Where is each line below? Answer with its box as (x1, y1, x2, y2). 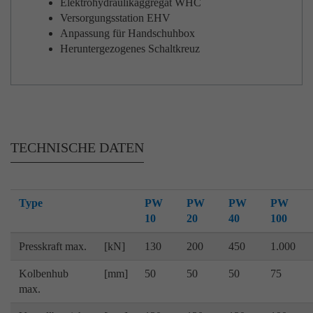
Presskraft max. (19, 240, 87, 252)
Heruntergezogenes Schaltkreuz (60, 43, 200, 54)
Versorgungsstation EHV (60, 12, 170, 24)
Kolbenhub (19, 268, 68, 279)
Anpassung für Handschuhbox (60, 27, 195, 39)
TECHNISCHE (10, 140, 99, 155)
